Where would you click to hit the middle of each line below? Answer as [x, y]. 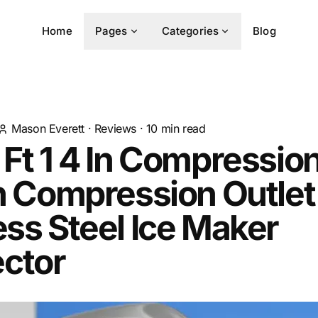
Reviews [115, 128]
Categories [190, 31]
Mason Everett [48, 128]
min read [182, 128]
